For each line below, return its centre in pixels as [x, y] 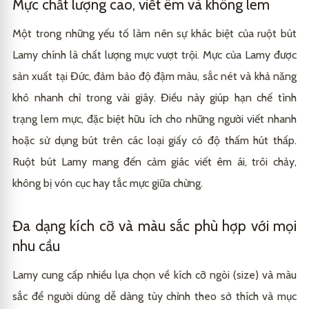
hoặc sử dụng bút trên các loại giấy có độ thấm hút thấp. [154, 140]
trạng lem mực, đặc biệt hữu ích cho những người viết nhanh [154, 119]
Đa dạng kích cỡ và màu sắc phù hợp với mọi [154, 226]
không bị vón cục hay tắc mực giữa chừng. [108, 183]
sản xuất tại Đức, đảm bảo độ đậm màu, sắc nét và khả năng [154, 76]
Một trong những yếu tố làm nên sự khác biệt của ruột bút [154, 33]
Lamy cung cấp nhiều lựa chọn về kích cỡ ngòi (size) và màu [154, 275]
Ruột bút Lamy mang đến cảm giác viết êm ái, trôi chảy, [154, 161]
